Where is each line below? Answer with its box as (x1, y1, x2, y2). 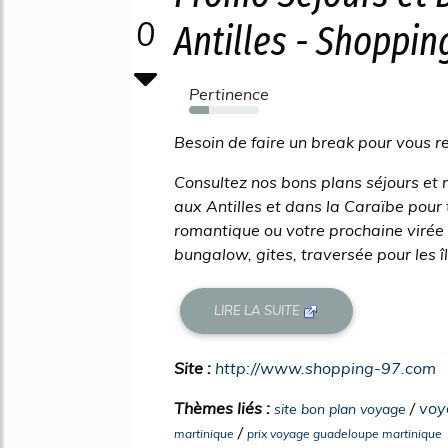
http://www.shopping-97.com (215, 357, 436, 378)
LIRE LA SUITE (214, 302, 304, 319)
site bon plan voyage (274, 399, 406, 418)
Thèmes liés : (174, 397, 274, 418)
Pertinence (189, 84, 269, 104)
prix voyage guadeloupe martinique (247, 425, 442, 441)
